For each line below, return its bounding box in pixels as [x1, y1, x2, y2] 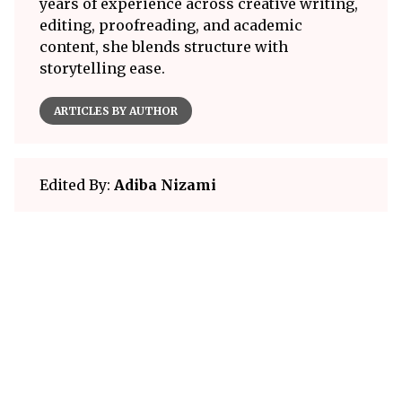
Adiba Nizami [114, 175, 216, 194]
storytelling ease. [39, 58, 165, 77]
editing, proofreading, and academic [39, 15, 302, 34]
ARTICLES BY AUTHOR [54, 103, 178, 118]
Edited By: [39, 175, 114, 194]
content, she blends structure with [39, 37, 288, 56]
